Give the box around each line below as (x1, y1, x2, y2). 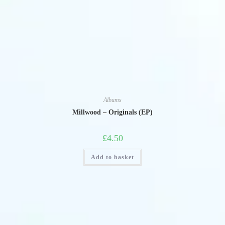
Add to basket (91, 154, 134, 161)
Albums (103, 96, 122, 103)
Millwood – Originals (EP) (72, 108, 153, 116)
